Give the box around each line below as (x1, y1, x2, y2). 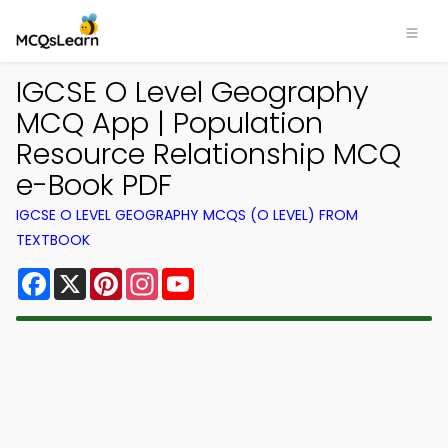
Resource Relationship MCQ (16, 134, 401, 174)
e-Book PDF (16, 165, 172, 205)
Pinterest (122, 264, 194, 287)
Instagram (158, 264, 240, 287)
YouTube (194, 264, 262, 287)
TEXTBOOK (16, 230, 90, 250)
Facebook (50, 264, 129, 287)
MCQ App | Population (16, 103, 323, 143)
